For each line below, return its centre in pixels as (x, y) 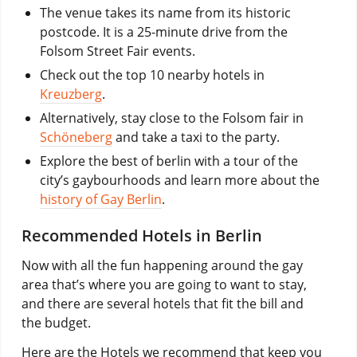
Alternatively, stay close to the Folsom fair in (171, 118)
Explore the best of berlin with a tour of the (169, 161)
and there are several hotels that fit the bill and (162, 303)
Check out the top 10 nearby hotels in (152, 75)
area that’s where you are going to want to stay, (164, 284)
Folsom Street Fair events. (117, 51)
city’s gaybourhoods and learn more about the (179, 180)
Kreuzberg (71, 94)
